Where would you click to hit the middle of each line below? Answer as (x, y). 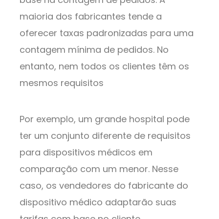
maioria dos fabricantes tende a (91, 17)
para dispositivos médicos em (86, 153)
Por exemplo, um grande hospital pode (105, 119)
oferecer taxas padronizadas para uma (107, 33)
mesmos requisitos (62, 83)
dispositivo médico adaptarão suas (98, 202)
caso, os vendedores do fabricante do (104, 186)
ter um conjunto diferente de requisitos (105, 136)
